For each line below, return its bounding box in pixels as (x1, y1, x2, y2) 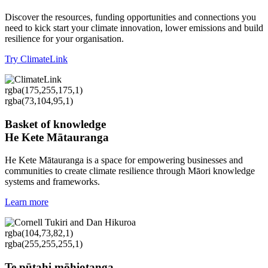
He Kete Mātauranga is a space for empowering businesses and (5, 155, 243, 166)
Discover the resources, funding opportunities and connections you (5, 11, 256, 22)
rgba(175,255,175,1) (5, 84, 83, 95)
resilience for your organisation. (5, 33, 126, 44)
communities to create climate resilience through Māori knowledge (5, 166, 255, 176)
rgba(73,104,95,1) (5, 95, 73, 106)
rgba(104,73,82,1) (5, 228, 73, 239)
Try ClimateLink (5, 53, 68, 64)
